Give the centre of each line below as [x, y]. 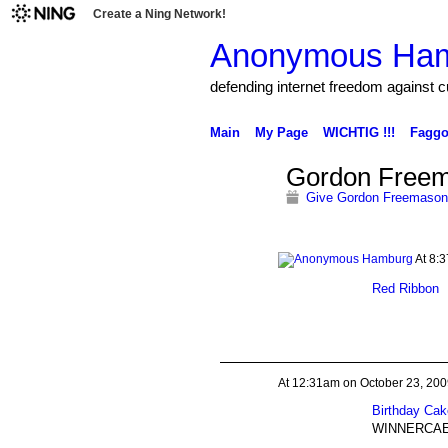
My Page [281, 132]
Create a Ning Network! [159, 14]
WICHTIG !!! [358, 132]
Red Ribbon [405, 288]
